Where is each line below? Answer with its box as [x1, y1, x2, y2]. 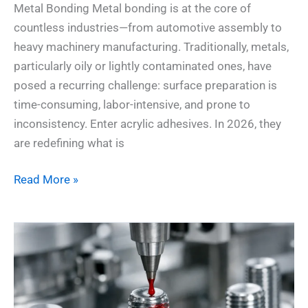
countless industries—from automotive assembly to [14, 20, 282, 34]
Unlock [13, 224, 49, 239]
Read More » [14, 173, 78, 187]
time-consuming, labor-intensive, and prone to [14, 97, 250, 111]
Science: [13, 263, 56, 277]
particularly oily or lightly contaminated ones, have [14, 58, 272, 73]
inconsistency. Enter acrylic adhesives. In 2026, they [14, 116, 281, 131]
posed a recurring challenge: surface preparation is [14, 78, 277, 92]
